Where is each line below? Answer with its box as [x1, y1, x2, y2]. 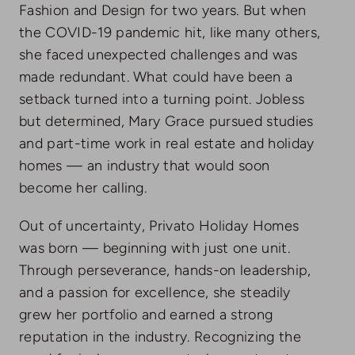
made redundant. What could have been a [18, 67, 293, 86]
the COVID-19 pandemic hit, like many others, [18, 23, 321, 41]
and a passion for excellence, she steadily [18, 283, 291, 301]
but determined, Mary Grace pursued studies [18, 112, 314, 130]
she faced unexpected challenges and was [18, 45, 298, 63]
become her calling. [18, 178, 147, 197]
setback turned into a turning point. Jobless [18, 90, 305, 108]
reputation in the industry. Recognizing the [18, 327, 301, 345]
